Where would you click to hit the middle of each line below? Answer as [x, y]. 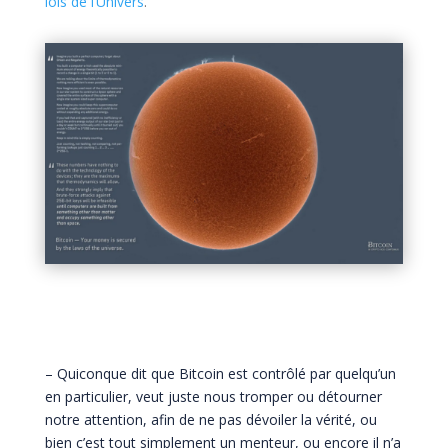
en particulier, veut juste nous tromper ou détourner [213, 397]
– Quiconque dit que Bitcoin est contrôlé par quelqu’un [220, 374]
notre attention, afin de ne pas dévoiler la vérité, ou [210, 420]
